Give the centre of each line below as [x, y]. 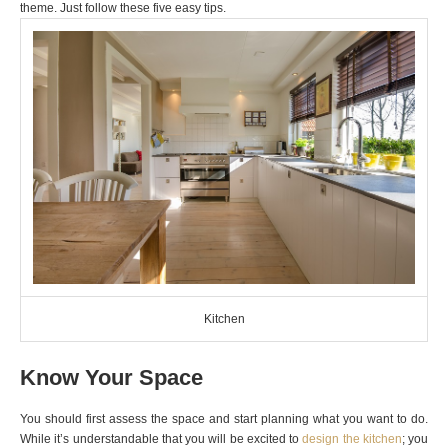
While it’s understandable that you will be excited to [161, 439]
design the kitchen [352, 439]
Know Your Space [111, 377]
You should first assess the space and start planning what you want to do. [224, 419]
